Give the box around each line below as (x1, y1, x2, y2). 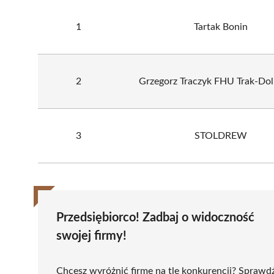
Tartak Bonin (193, 21, 248, 32)
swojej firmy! (56, 229, 127, 242)
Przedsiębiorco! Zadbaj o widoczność (56, 211, 254, 224)
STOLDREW (194, 130, 247, 141)
